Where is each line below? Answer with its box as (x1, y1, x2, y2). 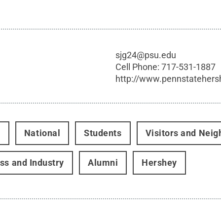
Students (84, 128, 122, 138)
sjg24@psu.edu (115, 50, 177, 60)
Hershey (142, 157, 178, 168)
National (24, 128, 61, 138)
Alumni (87, 157, 118, 168)
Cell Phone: (115, 62, 162, 72)
